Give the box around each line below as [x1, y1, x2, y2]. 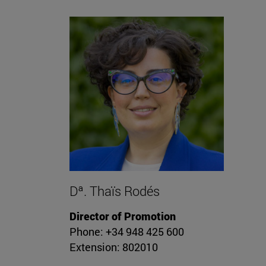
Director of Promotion [69, 209, 176, 224]
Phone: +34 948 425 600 [69, 224, 184, 239]
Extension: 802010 [69, 240, 158, 255]
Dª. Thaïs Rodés [69, 182, 160, 200]
